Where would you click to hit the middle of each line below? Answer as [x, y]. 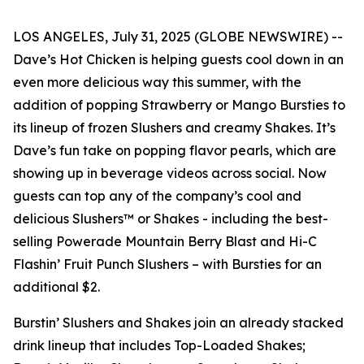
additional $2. [56, 287]
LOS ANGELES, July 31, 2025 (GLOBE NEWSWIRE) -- [178, 37]
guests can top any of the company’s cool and [157, 196]
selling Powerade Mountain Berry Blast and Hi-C [165, 241]
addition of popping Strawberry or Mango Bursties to [179, 105]
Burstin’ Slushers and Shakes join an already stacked [178, 323]
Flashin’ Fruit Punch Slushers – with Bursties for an [167, 264]
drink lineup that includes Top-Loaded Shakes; [159, 345]
